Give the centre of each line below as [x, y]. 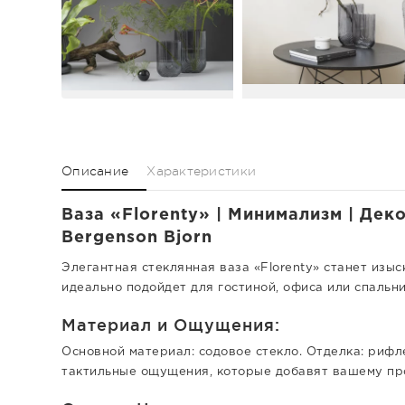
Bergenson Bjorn [137, 238]
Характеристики [202, 171]
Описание [95, 171]
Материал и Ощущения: [171, 325]
